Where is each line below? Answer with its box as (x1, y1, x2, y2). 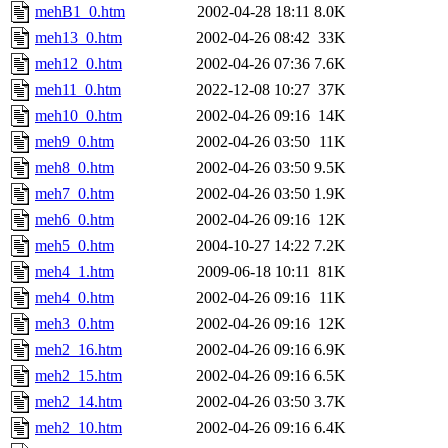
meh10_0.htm (35, 107, 122, 125)
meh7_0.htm (35, 185, 114, 203)
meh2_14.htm (35, 393, 122, 411)
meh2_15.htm (35, 367, 122, 385)
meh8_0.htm (35, 159, 114, 177)
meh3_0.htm (35, 315, 114, 333)
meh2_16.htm (35, 341, 122, 359)
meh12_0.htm (35, 55, 122, 73)
